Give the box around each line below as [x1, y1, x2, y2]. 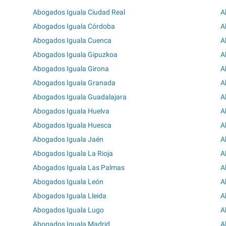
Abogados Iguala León [33, 177, 104, 186]
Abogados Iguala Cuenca [33, 36, 112, 44]
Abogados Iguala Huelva [33, 106, 110, 115]
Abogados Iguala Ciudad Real [33, 8, 126, 16]
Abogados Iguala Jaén [33, 135, 104, 143]
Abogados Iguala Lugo [33, 205, 104, 214]
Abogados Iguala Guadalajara [33, 92, 127, 101]
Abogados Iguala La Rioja [33, 149, 114, 157]
